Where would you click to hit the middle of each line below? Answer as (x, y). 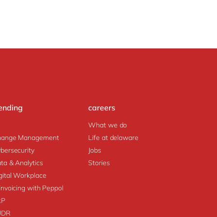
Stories (99, 163)
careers (102, 108)
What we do (108, 125)
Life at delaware (113, 137)
